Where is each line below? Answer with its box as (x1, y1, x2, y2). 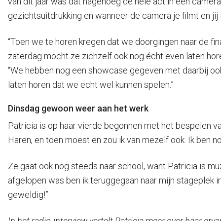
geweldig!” (8, 189, 48, 200)
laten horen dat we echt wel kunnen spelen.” (8, 79, 174, 90)
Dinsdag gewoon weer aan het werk (8, 103, 148, 113)
